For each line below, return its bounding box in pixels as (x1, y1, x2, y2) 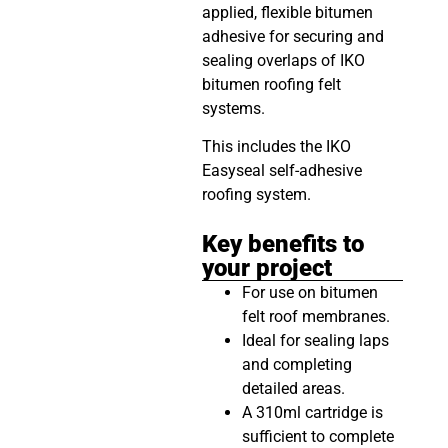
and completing (241, 354, 352, 374)
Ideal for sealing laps (241, 330, 389, 350)
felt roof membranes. (241, 306, 390, 326)
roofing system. (201, 185, 311, 205)
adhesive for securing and (201, 27, 384, 46)
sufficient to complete (241, 426, 394, 446)
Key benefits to (201, 229, 364, 258)
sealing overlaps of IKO (201, 51, 365, 70)
